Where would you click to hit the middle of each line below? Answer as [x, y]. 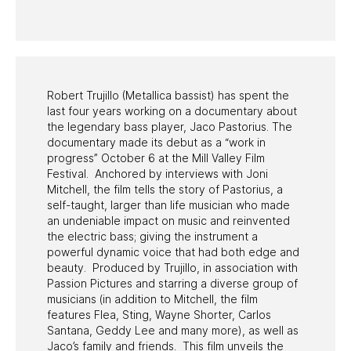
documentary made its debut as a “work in [156, 142]
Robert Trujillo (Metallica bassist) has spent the [168, 95]
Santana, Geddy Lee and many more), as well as [173, 330]
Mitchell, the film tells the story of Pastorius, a [165, 189]
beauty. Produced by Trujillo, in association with [172, 267]
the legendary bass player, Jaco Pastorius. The [170, 126]
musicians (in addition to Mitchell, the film [152, 299]
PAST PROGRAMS [76, 36]
